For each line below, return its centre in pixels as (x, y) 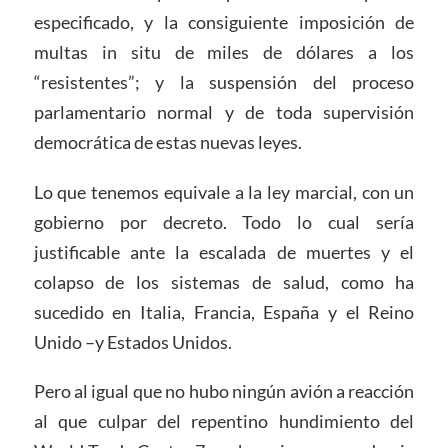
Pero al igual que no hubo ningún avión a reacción (224, 391)
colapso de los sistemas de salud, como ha (224, 281)
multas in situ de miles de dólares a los (224, 51)
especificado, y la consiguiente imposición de (224, 21)
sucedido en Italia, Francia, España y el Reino (224, 311)
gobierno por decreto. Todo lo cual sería (224, 221)
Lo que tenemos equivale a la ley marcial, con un (224, 191)
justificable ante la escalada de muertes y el (224, 251)
